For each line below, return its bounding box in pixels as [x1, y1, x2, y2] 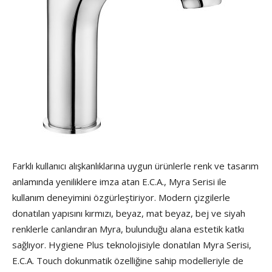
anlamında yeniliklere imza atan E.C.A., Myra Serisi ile [12, 175, 226, 188]
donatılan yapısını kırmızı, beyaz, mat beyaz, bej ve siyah [12, 207, 245, 220]
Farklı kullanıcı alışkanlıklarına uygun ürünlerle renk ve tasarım [12, 160, 259, 172]
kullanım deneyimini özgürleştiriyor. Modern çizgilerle [12, 191, 230, 204]
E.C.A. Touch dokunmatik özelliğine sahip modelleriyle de [12, 254, 243, 267]
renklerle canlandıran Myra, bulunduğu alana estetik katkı [12, 223, 244, 236]
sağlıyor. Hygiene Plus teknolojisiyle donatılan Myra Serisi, [12, 239, 251, 251]
